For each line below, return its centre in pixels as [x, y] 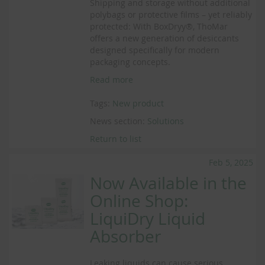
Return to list [116, 139]
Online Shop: [139, 201]
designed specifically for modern [155, 50]
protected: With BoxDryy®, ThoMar [159, 26]
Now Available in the [169, 183]
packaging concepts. [130, 62]
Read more [112, 80]
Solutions [166, 121]
